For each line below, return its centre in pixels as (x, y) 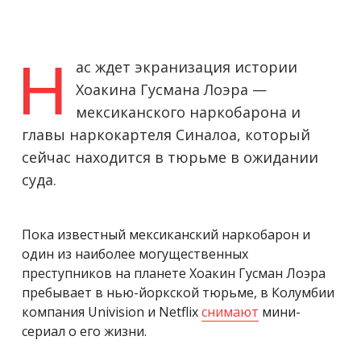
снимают (230, 311)
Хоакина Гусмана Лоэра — (171, 89)
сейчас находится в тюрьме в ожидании (170, 157)
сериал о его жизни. (84, 331)
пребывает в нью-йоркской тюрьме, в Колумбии (178, 292)
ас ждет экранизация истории (187, 66)
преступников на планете (106, 273)
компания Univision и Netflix (112, 311)
